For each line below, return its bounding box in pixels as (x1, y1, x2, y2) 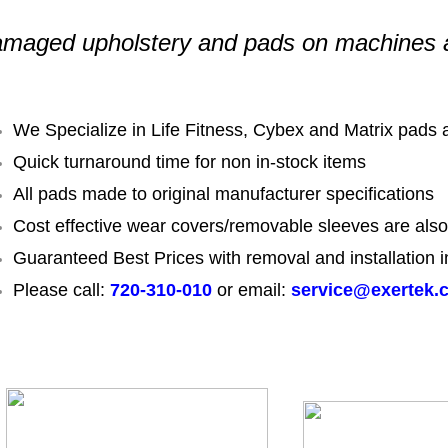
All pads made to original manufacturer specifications (13, 184, 434, 204)
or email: (212, 280, 291, 300)
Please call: (13, 280, 110, 300)
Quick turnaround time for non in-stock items (13, 152, 366, 172)
